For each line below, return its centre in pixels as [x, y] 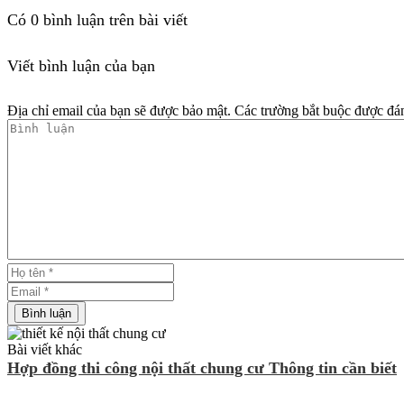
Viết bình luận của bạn [81, 66]
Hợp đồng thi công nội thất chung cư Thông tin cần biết [202, 368]
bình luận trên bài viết [113, 20]
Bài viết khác [45, 350]
